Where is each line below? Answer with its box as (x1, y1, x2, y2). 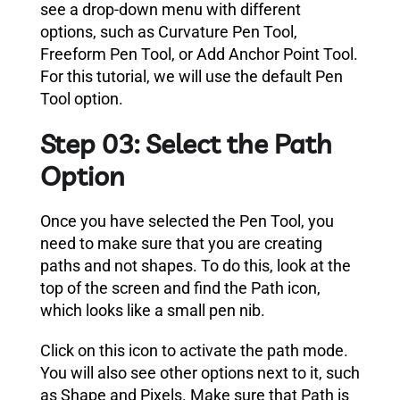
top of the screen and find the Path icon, (40, 278, 321, 297)
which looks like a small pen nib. (40, 300, 265, 320)
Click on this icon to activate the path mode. (40, 340, 348, 360)
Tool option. (40, 88, 123, 108)
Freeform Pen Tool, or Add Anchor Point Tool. (40, 44, 358, 63)
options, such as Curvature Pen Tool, (40, 21, 297, 41)
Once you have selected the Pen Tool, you (40, 211, 334, 230)
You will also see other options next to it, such (40, 362, 360, 382)
